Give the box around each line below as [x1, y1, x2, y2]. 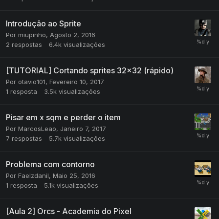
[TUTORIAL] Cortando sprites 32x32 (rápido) [6, 65, 174, 75]
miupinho [18, 30, 46, 39]
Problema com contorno [6, 159, 95, 169]
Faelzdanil [18, 171, 49, 179]
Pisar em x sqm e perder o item [6, 112, 121, 122]
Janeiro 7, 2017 [60, 124, 106, 132]
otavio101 [18, 77, 45, 86]
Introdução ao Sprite [6, 18, 81, 28]
